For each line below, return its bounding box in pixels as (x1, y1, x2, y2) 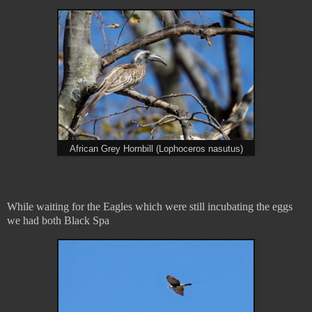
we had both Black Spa (7, 214, 109, 227)
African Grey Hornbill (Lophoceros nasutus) (69, 143, 243, 154)
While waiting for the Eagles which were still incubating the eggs (7, 201, 292, 213)
